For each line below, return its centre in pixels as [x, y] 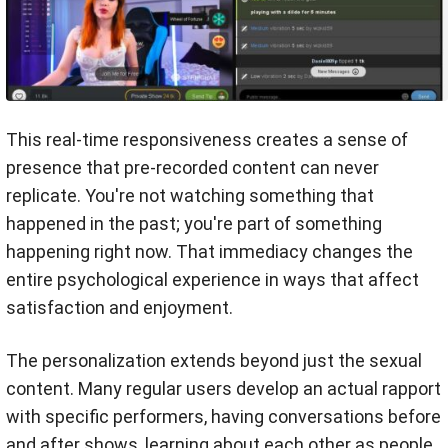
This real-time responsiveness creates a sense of [207, 139]
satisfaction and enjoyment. [119, 307]
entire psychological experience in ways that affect [212, 279]
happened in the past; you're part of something [194, 223]
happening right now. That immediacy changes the [209, 251]
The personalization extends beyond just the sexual [214, 360]
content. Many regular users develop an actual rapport [223, 388]
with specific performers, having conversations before [223, 416]
